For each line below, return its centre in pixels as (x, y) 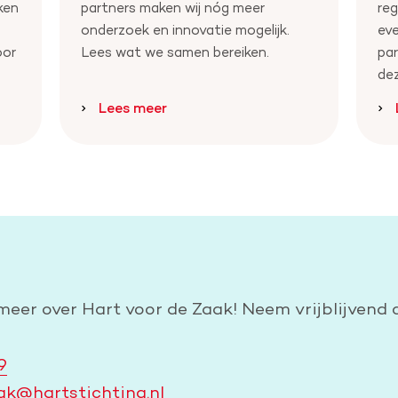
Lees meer (133, 108)
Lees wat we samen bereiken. (175, 52)
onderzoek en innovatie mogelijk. (186, 30)
